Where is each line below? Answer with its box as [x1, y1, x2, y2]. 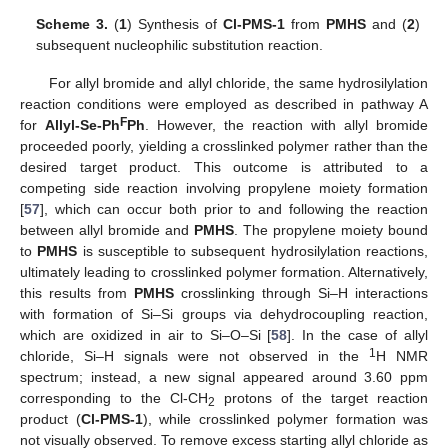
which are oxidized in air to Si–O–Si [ [20, 326, 272, 343]
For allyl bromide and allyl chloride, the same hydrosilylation [48, 74, 428, 91]
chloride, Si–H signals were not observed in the [20, 347, 369, 364]
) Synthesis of [127, 15, 224, 32]
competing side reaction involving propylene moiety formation [20, 179, 428, 196]
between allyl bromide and [20, 221, 194, 238]
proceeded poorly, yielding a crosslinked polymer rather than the [20, 137, 428, 154]
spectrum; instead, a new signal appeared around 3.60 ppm [20, 368, 428, 385]
